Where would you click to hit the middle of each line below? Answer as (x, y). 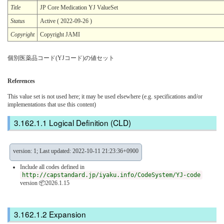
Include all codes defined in (52, 167)
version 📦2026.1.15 (45, 183)
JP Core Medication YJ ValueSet (79, 7)
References (21, 81)
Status (18, 21)
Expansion (67, 214)
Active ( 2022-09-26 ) (66, 21)
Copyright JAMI (60, 34)
